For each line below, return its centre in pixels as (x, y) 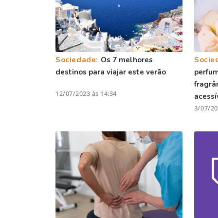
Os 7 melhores (127, 60)
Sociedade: (78, 60)
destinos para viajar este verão (111, 72)
